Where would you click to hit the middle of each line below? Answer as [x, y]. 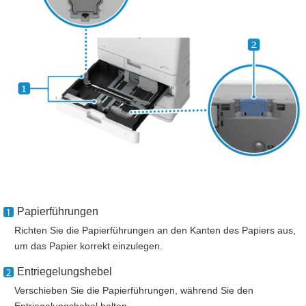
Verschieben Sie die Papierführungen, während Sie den [134, 290]
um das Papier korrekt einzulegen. [88, 246]
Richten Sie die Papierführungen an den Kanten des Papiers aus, [155, 230]
